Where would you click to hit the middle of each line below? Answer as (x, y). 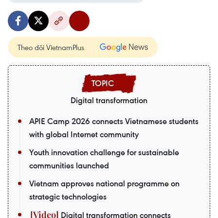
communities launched (69, 166)
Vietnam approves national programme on (104, 184)
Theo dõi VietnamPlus (51, 47)
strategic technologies (68, 197)
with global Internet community (84, 135)
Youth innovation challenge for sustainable (104, 153)
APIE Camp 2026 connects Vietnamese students (114, 121)
